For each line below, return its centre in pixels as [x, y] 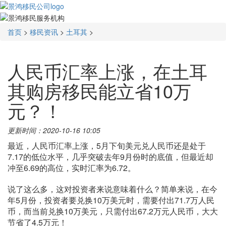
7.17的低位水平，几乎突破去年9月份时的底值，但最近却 [110, 156]
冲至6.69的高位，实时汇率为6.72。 [72, 167]
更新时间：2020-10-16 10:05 [54, 130]
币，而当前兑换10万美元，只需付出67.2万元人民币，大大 [113, 211]
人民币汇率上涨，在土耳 [107, 71]
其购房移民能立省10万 [99, 90]
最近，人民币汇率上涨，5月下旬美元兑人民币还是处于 [107, 145]
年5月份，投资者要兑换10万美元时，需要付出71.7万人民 [111, 200]
